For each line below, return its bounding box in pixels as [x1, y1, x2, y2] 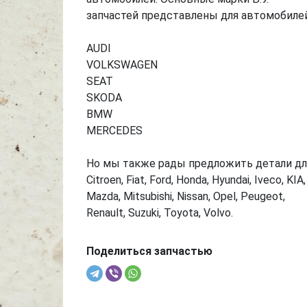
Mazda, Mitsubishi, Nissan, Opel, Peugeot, [86, 190, 285, 203]
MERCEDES [86, 124, 143, 137]
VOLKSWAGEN [86, 58, 158, 71]
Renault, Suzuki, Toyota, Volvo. [86, 206, 233, 219]
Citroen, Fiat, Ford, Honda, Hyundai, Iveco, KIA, [86, 173, 306, 186]
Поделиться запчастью [86, 245, 212, 258]
